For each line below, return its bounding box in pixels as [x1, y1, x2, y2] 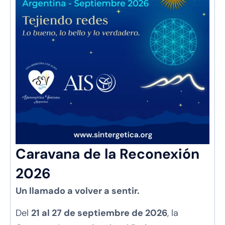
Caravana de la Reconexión [16, 145, 199, 163]
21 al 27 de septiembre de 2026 [31, 207, 167, 219]
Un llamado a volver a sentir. [16, 185, 140, 197]
